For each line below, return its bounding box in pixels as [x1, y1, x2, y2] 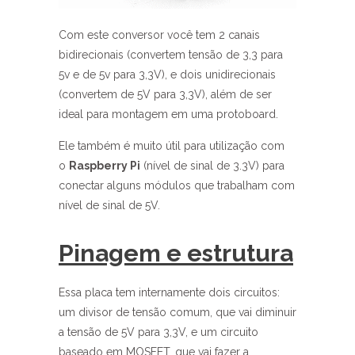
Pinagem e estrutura [59, 239, 293, 267]
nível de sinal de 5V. [59, 199, 163, 212]
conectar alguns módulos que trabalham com [59, 179, 295, 192]
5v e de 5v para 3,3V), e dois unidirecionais [59, 68, 276, 81]
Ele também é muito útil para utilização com [59, 139, 284, 152]
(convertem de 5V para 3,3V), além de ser [59, 88, 272, 101]
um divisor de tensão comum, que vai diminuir [59, 306, 296, 319]
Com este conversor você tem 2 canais [59, 29, 260, 41]
